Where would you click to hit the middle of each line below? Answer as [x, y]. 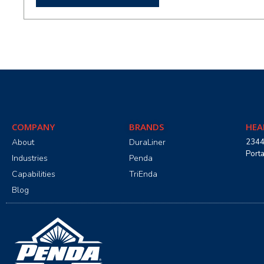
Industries [30, 158]
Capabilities [34, 174]
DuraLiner [147, 142]
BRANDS [146, 126]
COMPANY [33, 126]
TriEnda [143, 174]
